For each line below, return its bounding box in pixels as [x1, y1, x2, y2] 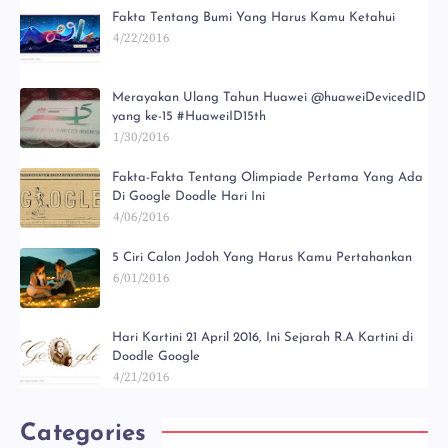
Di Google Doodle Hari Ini [112, 190, 265, 203]
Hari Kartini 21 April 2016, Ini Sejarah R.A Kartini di [112, 331, 413, 344]
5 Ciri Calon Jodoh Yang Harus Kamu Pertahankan [112, 251, 412, 264]
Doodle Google [112, 350, 200, 363]
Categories [20, 422, 147, 446]
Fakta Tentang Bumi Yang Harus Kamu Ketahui [112, 11, 395, 24]
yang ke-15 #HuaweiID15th [112, 110, 266, 123]
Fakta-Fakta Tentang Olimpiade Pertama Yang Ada [112, 171, 423, 184]
